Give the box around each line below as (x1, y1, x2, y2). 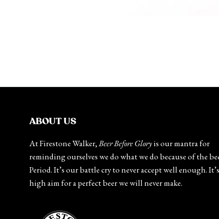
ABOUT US (29, 117, 76, 127)
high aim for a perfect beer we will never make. (29, 177, 182, 189)
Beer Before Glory (99, 138, 152, 149)
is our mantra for (152, 138, 210, 149)
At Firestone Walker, (29, 138, 99, 149)
